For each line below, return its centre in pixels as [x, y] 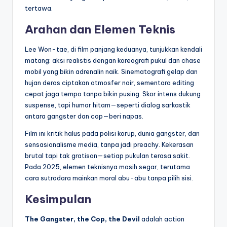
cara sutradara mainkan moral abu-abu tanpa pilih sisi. [109, 178]
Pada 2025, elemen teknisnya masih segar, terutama [107, 167]
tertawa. [39, 8]
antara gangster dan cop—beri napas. [84, 116]
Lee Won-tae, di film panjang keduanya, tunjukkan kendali [113, 49]
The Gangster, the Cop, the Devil [82, 219]
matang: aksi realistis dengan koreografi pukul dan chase [113, 61]
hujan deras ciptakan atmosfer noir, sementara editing [109, 83]
